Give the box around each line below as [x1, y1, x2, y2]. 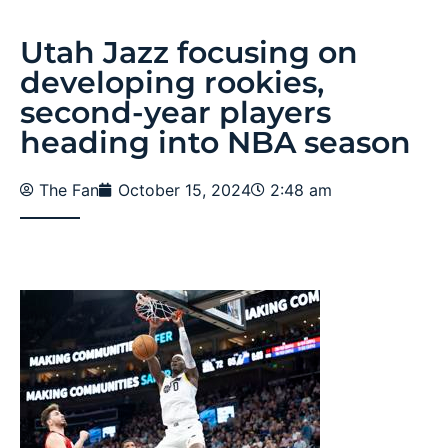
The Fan [39, 179, 99, 200]
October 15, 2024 [118, 179, 251, 200]
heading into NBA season [20, 123, 411, 161]
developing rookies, [20, 63, 324, 101]
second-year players [20, 93, 331, 131]
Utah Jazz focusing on [20, 33, 358, 71]
